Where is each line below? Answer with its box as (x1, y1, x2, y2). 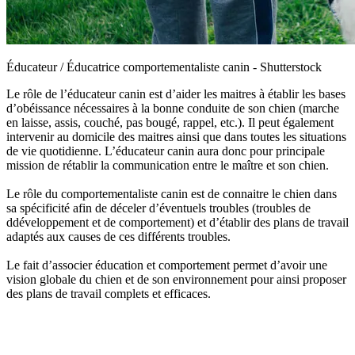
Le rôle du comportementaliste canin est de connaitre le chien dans (6, 186, 337, 200)
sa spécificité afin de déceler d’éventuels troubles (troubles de (6, 200, 311, 215)
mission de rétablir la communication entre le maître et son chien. (6, 158, 329, 172)
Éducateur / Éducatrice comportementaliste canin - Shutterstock (6, 59, 322, 74)
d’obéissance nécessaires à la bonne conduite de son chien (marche (6, 101, 339, 115)
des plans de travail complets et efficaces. (6, 286, 211, 300)
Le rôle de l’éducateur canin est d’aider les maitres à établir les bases (6, 86, 345, 101)
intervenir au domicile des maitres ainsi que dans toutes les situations (6, 129, 346, 143)
